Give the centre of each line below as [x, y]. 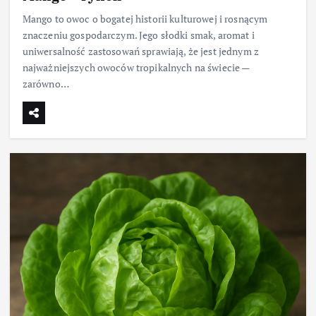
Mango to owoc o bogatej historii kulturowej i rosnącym [145, 19]
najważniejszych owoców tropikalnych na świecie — [136, 68]
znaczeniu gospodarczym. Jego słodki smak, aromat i [138, 35]
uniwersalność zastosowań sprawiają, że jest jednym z [140, 51]
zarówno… [45, 84]
